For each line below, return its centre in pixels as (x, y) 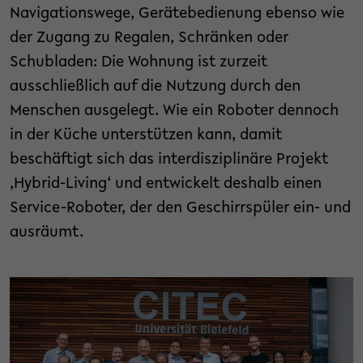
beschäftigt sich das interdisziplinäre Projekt (169, 160)
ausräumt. (49, 233)
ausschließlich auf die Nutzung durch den (155, 87)
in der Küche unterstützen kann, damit (146, 135)
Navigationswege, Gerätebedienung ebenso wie (177, 14)
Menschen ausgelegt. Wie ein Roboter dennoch (174, 111)
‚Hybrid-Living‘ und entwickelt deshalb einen (166, 184)
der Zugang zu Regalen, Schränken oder (149, 38)
